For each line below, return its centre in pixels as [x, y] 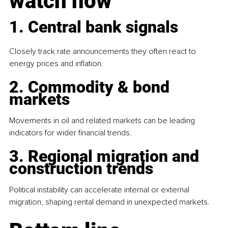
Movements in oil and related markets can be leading [103, 120]
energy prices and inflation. [56, 63]
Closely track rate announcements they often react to [104, 51]
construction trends [81, 168]
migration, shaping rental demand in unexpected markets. [109, 202]
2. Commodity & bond [91, 87]
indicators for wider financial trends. [70, 133]
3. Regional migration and [106, 156]
